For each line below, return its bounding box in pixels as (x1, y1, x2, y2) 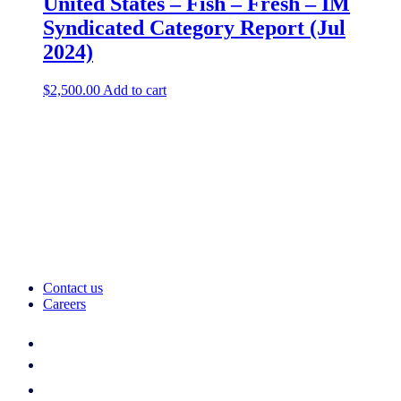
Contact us (43, 280, 103, 296)
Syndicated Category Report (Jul (43, 16, 346, 40)
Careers (43, 296, 86, 312)
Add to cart (103, 82, 166, 98)
